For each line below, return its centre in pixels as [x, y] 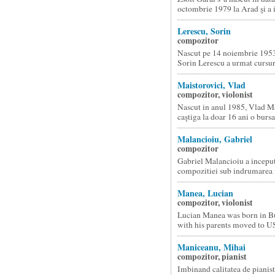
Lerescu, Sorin [204, 31]
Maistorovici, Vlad [211, 85]
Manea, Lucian [205, 193]
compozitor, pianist [212, 257]
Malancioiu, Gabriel [215, 139]
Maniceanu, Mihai [211, 247]
